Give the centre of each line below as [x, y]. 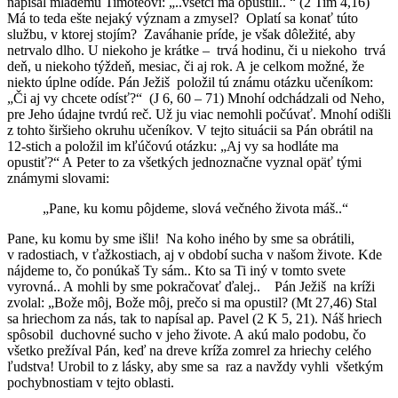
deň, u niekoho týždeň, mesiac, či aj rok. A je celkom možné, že [186, 66]
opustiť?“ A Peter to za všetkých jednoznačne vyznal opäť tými [184, 162]
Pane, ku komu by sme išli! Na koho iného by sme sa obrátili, [181, 238]
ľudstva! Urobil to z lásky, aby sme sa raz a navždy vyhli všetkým [195, 366]
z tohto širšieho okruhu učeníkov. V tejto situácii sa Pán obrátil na [190, 130]
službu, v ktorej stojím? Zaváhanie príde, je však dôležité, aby [181, 34]
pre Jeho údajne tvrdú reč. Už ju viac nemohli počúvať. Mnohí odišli [199, 114]
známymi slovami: [58, 178]
